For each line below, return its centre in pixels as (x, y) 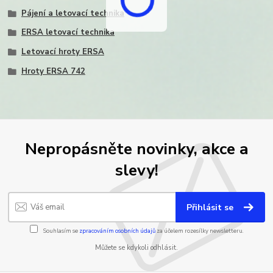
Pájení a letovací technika (73, 13)
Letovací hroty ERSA (62, 52)
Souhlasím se (60, 230)
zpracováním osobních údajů (117, 230)
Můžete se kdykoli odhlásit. (136, 248)
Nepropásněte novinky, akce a (136, 149)
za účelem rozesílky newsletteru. (199, 230)
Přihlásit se (211, 207)
